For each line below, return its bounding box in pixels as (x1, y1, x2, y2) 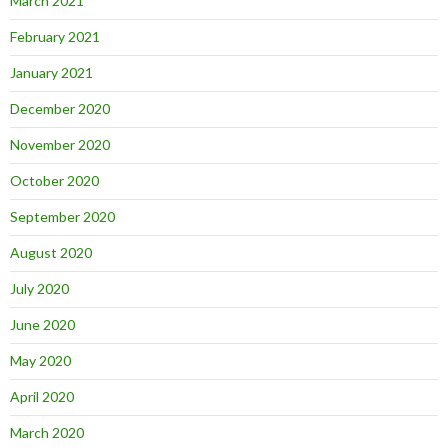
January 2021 (10, 64, 93, 81)
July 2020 (10, 280, 69, 297)
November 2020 (10, 136, 110, 153)
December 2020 (10, 100, 110, 117)
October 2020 (10, 172, 99, 189)
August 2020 (10, 244, 92, 261)
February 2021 (10, 28, 100, 45)
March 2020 (10, 424, 84, 441)
